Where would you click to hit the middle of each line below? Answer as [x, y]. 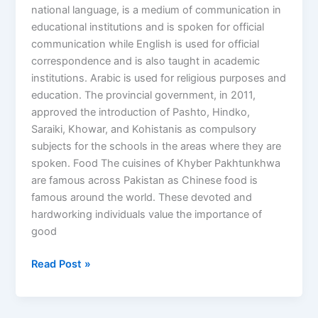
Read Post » [61, 264]
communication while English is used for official [146, 44]
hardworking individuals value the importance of [147, 215]
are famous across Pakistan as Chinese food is [145, 181]
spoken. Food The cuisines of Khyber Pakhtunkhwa [156, 164]
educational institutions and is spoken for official [148, 27]
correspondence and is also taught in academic [146, 61]
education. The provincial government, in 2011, [144, 95]
